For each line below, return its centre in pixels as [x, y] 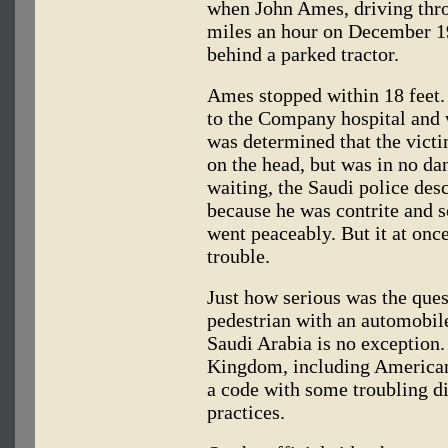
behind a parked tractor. [303, 53]
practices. [246, 412]
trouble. [238, 256]
